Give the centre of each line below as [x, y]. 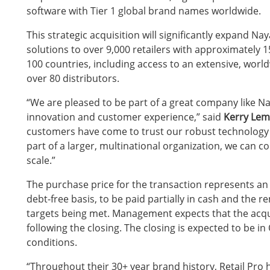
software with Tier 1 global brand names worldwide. [144, 11]
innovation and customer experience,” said [125, 117]
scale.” [41, 160]
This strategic [58, 35]
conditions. [52, 242]
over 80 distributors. [73, 78]
